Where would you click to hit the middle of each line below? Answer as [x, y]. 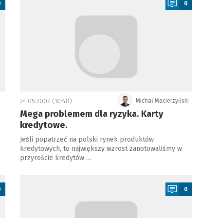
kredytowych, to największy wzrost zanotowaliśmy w [101, 149]
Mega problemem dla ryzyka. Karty [91, 114]
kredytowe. [44, 125]
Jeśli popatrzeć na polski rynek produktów [87, 139]
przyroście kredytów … [55, 158]
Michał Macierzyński [163, 101]
